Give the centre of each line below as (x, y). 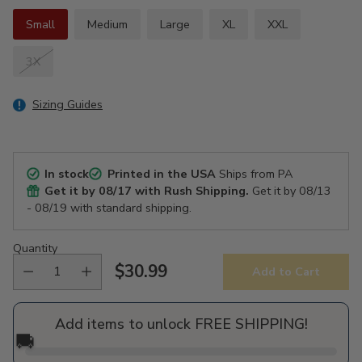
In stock (67, 173)
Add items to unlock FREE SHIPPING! (181, 324)
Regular (145, 282)
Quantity (35, 248)
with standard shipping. (129, 207)
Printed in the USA (161, 173)
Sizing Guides (67, 104)
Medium (107, 24)
